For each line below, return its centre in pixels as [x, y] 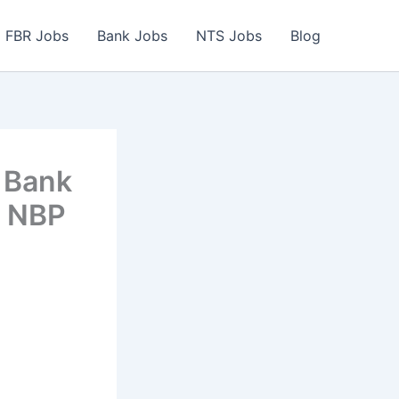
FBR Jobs [37, 36]
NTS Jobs [229, 36]
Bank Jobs [132, 36]
